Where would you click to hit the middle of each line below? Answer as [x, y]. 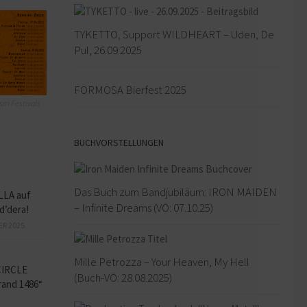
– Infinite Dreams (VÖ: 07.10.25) [144, 207]
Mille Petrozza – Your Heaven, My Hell [162, 261]
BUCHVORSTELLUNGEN [119, 142]
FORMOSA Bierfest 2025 [130, 89]
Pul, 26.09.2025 [108, 50]
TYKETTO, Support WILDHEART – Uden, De [174, 34]
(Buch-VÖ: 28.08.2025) [123, 277]
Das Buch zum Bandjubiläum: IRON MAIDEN [175, 192]
